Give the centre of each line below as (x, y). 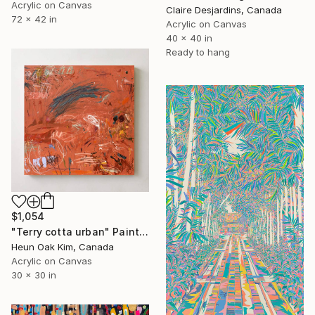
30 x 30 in (34, 275)
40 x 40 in (189, 38)
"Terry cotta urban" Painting (144, 232)
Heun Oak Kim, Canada (63, 247)
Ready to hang (198, 52)
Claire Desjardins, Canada (224, 9)
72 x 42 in (34, 19)
